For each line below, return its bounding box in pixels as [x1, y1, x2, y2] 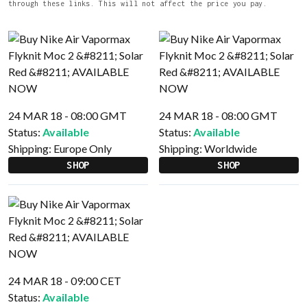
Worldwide [204, 142, 257, 155]
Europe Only [53, 142, 112, 155]
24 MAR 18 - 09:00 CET [8, 274, 121, 287]
